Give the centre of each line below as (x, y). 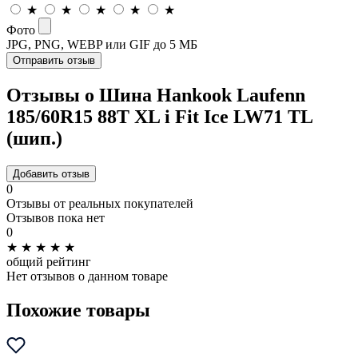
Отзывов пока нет (56, 217)
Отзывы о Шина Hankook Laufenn (156, 95)
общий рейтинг (49, 261)
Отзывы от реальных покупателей (100, 203)
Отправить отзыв (54, 60)
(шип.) (34, 138)
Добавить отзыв (51, 173)
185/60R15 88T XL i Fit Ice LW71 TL (159, 116)
